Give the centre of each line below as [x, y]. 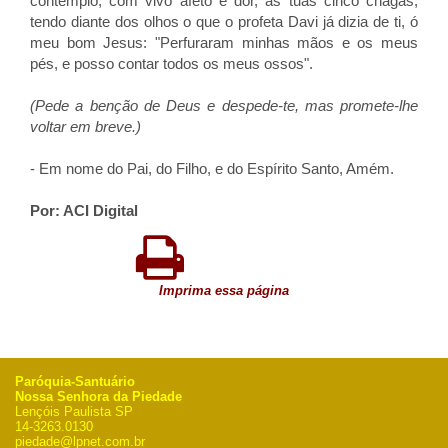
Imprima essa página [224, 290]
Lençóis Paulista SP [74, 411]
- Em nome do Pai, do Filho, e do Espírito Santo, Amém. [212, 168]
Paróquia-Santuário [75, 381]
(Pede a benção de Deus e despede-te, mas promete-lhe [224, 105]
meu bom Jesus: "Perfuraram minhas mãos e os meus [224, 42]
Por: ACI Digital [84, 210]
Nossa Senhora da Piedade [98, 396]
